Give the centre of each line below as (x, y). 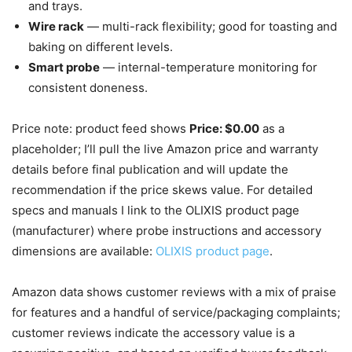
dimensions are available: (84, 251)
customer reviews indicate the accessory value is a (153, 332)
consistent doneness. (88, 87)
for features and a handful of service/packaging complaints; (176, 312)
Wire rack (56, 26)
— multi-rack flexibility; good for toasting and (211, 26)
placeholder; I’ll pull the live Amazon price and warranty (165, 148)
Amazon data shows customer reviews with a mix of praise (174, 291)
